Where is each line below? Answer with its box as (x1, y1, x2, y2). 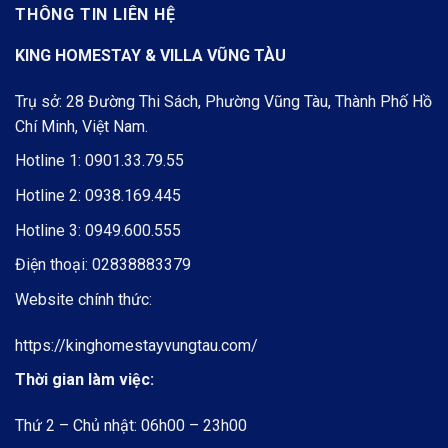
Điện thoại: (15, 255, 92, 275)
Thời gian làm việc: (15, 370, 154, 390)
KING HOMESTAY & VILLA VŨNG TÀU (15, 46, 286, 66)
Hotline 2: (15, 186, 85, 206)
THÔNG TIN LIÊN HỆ (15, 5, 176, 25)
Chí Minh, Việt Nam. (15, 116, 148, 136)
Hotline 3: (15, 220, 85, 240)
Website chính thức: (15, 289, 152, 309)
